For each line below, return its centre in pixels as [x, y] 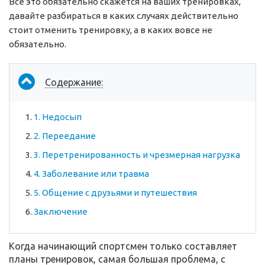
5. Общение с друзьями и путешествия [115, 193]
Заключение [61, 212]
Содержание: [74, 83]
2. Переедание [65, 136]
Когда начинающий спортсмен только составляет [123, 246]
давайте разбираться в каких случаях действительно [124, 16]
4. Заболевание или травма [91, 174]
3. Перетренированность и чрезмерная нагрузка [137, 155]
